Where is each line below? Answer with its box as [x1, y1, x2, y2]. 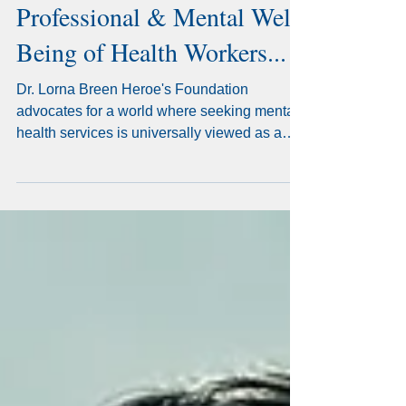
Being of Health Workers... [16, 89, 286, 123]
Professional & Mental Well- [16, 53, 306, 88]
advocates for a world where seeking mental [16, 158, 298, 173]
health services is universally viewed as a [16, 179, 282, 195]
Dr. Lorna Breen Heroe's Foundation [16, 136, 248, 151]
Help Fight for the [16, 18, 198, 53]
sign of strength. [16, 201, 118, 217]
